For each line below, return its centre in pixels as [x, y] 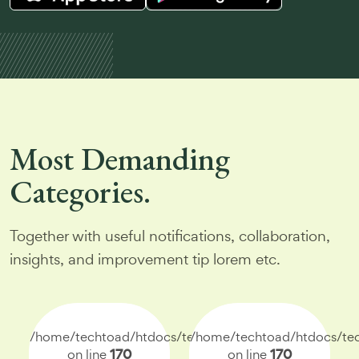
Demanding [155, 159]
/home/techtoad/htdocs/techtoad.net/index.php [176, 337]
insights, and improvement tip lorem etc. [145, 259]
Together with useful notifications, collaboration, [170, 236]
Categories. [80, 192]
